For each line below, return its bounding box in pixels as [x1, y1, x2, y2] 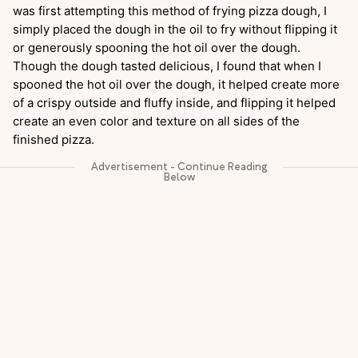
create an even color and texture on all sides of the [13, 113, 300, 129]
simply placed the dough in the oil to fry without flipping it [13, 22, 337, 38]
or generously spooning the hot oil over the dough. [13, 40, 300, 56]
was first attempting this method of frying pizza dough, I [13, 3, 327, 19]
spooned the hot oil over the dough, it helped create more [13, 77, 340, 93]
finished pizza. [13, 132, 94, 148]
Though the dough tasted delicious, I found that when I [13, 58, 321, 74]
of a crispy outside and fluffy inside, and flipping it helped [13, 95, 336, 111]
